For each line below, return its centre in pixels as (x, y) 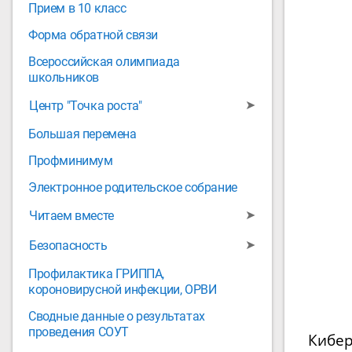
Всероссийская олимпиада (104, 62)
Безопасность (68, 246)
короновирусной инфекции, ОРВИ (123, 290)
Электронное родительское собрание (133, 187)
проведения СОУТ (79, 332)
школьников (64, 77)
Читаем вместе (71, 216)
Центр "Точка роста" (86, 106)
